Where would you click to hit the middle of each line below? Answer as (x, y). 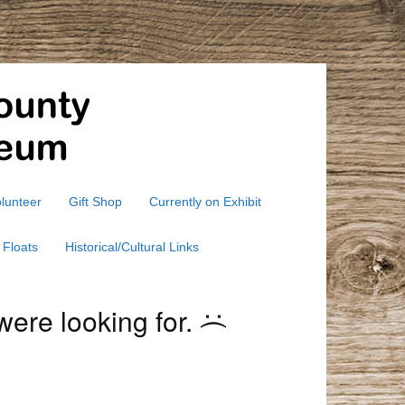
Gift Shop (95, 202)
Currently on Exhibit (205, 202)
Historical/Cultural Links (132, 247)
